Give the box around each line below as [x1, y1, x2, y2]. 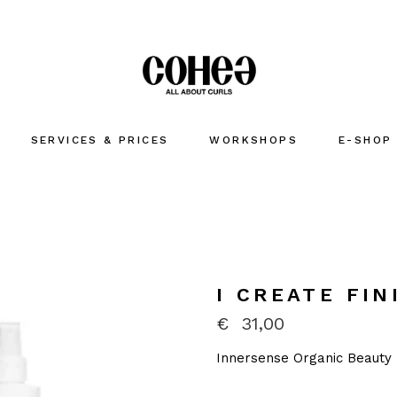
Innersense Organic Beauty [216, 350, 392, 366]
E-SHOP [339, 134, 393, 146]
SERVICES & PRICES [30, 134, 169, 146]
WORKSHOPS [209, 134, 299, 146]
